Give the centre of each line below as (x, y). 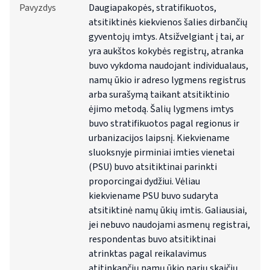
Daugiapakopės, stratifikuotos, (153, 8)
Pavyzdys (38, 8)
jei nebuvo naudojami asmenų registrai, (170, 225)
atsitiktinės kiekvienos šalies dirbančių (168, 23)
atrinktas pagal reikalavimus (148, 254)
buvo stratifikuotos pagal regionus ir (164, 124)
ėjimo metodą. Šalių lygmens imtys (162, 109)
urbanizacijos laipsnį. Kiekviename (159, 138)
